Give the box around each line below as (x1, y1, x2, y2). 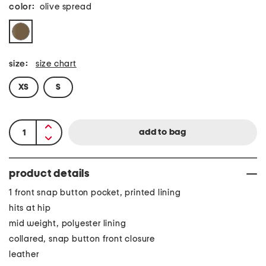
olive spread (39, 2, 92, 11)
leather (9, 250, 39, 259)
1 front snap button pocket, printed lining (9, 188, 181, 197)
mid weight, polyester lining (9, 219, 126, 228)
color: (9, 2, 35, 11)
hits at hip (9, 204, 51, 213)
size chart (35, 59, 77, 68)
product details (9, 169, 90, 179)
